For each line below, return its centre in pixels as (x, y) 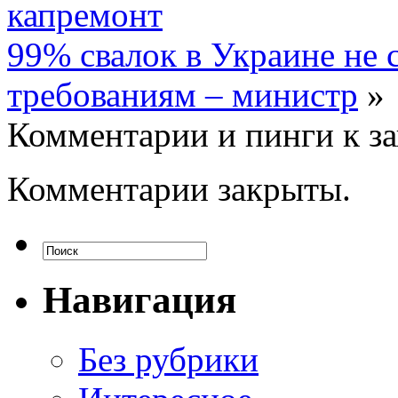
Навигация (139, 299)
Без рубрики (168, 359)
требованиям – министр (183, 94)
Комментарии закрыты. (179, 188)
